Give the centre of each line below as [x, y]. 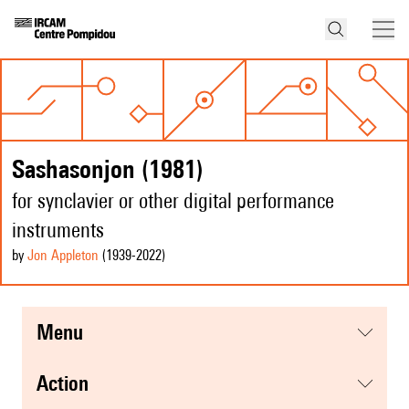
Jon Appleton [63, 256]
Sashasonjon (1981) [108, 169]
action [68, 383]
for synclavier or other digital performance [173, 201]
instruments [58, 230]
